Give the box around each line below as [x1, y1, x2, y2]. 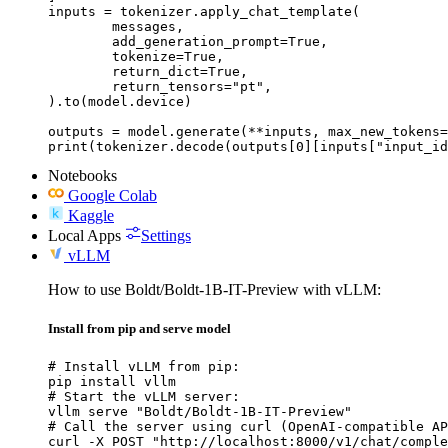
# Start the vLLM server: [48, 389, 240, 405]
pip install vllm [48, 374, 176, 390]
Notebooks [48, 166, 117, 184]
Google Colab [68, 186, 157, 204]
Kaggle [68, 206, 114, 224]
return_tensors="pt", [48, 78, 112, 94]
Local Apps [48, 226, 121, 244]
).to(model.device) [48, 93, 192, 109]
